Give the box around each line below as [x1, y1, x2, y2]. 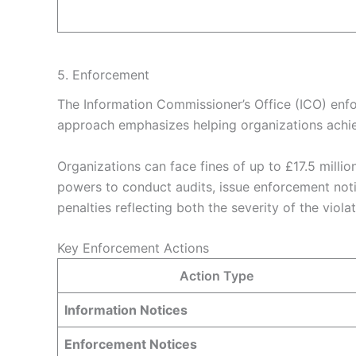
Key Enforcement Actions [57, 240, 209, 257]
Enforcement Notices [64, 336, 197, 353]
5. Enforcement [57, 66, 149, 83]
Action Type [179, 268, 253, 284]
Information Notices [64, 302, 188, 319]
